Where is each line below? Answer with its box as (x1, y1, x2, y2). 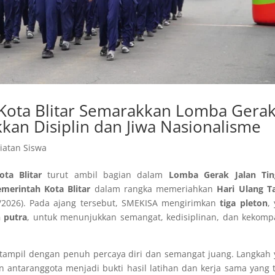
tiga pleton (220, 197, 268, 209)
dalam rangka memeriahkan (90, 183, 217, 195)
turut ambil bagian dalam (41, 169, 169, 181)
